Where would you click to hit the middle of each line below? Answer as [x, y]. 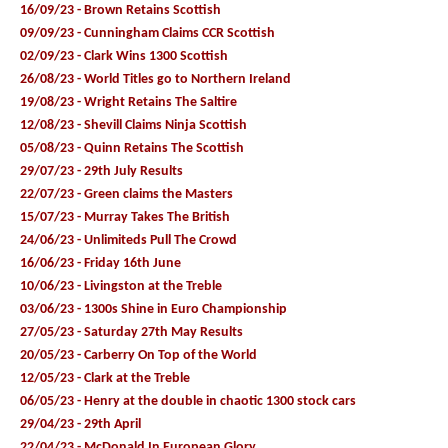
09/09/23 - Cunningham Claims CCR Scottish [147, 33]
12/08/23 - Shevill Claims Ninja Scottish [133, 125]
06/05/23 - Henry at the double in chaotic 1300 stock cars [188, 401]
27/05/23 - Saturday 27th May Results [131, 332]
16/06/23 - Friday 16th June [100, 263]
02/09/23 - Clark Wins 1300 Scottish [124, 56]
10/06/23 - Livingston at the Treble [121, 286]
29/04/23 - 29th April [80, 424]
